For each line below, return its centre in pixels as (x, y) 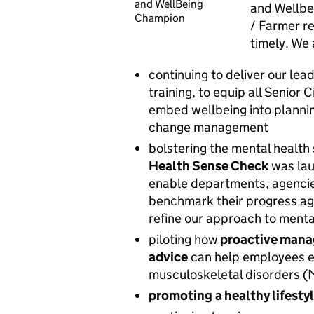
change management (209, 127)
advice (168, 257)
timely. (271, 43)
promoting (180, 295)
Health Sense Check (209, 166)
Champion (160, 18)
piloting (170, 239)
